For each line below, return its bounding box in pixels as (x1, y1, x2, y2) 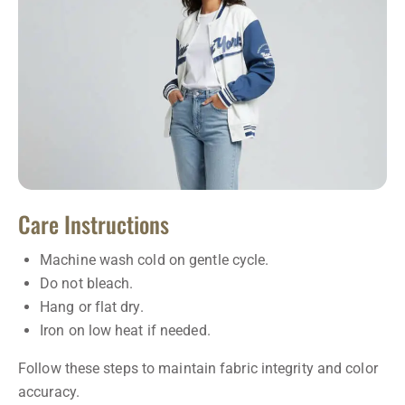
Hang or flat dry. (40, 297, 144, 316)
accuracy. (18, 382, 80, 400)
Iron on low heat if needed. (40, 321, 211, 339)
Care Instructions (18, 206, 169, 240)
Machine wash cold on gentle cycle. (40, 250, 269, 268)
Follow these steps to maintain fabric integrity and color (18, 359, 378, 377)
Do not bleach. (40, 274, 134, 292)
